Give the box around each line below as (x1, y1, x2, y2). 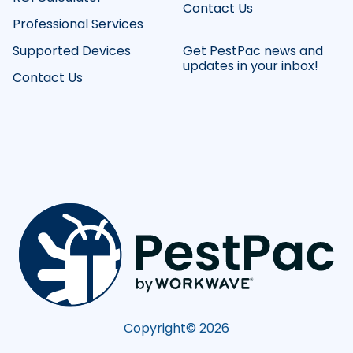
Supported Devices (13, 42, 131, 61)
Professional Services (13, 15, 143, 34)
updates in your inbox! (183, 57, 318, 76)
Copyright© (124, 318, 199, 337)
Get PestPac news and (183, 42, 323, 61)
